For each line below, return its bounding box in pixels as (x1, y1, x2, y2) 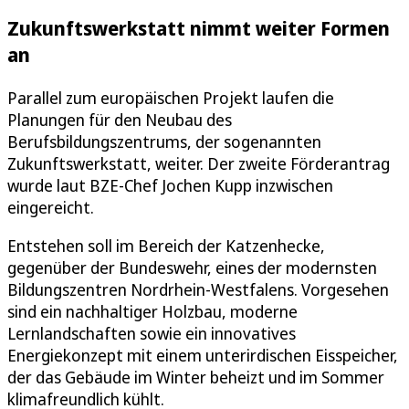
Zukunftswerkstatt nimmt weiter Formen (7, 14, 390, 41)
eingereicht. (7, 195, 94, 218)
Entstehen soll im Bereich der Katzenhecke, (7, 234, 325, 257)
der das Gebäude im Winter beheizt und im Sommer (7, 365, 384, 388)
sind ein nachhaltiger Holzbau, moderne (7, 299, 298, 322)
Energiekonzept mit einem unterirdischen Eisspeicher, (7, 343, 398, 366)
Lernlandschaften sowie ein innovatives (7, 321, 296, 344)
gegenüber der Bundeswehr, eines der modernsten (7, 256, 377, 278)
